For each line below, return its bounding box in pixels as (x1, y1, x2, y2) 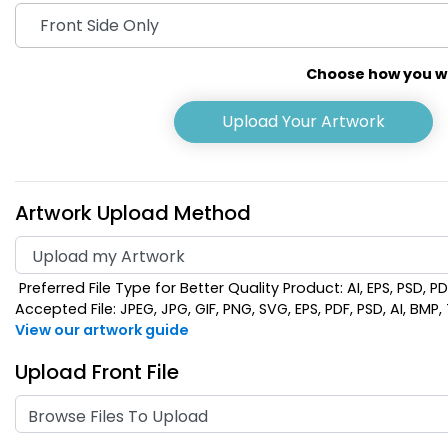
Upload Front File (15, 358, 179, 387)
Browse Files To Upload (28, 405, 208, 429)
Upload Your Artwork (222, 110, 386, 134)
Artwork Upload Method (15, 199, 251, 228)
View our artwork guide (15, 320, 189, 341)
